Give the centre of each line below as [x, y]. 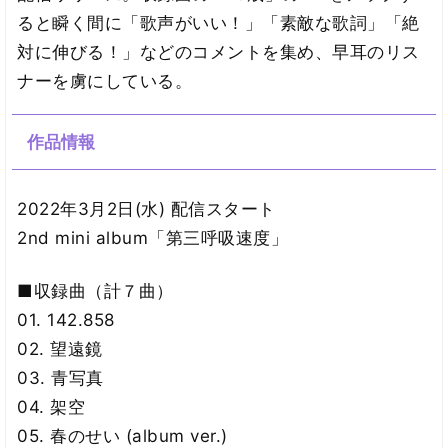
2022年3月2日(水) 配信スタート [146, 209]
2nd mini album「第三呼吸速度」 [153, 238]
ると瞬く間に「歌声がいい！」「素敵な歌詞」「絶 [218, 22]
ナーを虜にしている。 [105, 80]
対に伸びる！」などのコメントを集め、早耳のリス [218, 51]
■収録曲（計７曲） [95, 291]
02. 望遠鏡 [60, 349]
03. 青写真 [60, 378]
